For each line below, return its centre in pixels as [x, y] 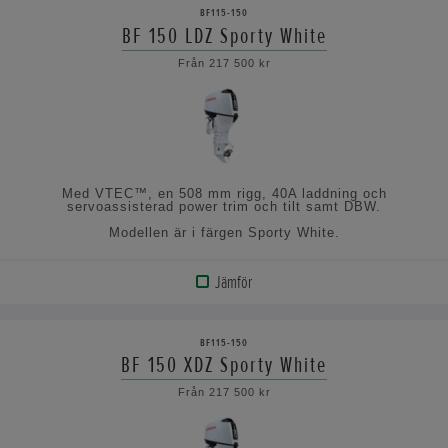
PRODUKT [64, 329]
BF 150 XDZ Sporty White [224, 365]
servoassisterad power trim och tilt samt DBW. [224, 206]
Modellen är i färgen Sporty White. [224, 232]
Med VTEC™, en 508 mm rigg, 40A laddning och [224, 193]
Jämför [233, 282]
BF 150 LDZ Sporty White [224, 35]
